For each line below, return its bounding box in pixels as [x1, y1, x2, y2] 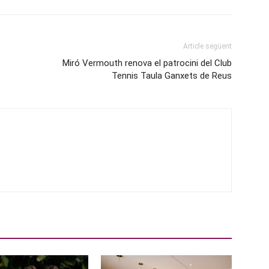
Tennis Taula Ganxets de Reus [112, 70, 232, 81]
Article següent [183, 42, 232, 50]
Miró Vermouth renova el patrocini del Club [62, 58, 232, 68]
